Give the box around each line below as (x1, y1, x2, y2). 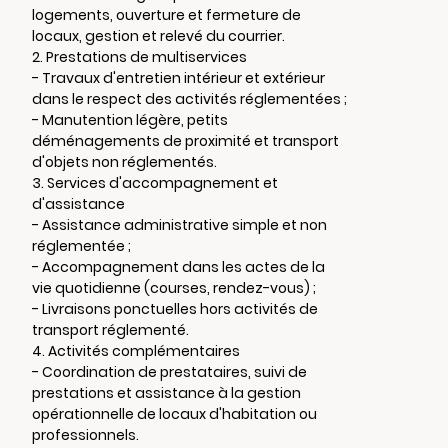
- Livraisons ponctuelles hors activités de (32, 299, 318, 319)
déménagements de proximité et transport (32, 131, 339, 151)
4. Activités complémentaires (32, 341, 240, 361)
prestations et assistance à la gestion (32, 383, 301, 403)
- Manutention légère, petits (32, 110, 228, 130)
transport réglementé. (32, 320, 189, 340)
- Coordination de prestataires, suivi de (32, 362, 307, 382)
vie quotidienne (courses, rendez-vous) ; (32, 278, 316, 298)
